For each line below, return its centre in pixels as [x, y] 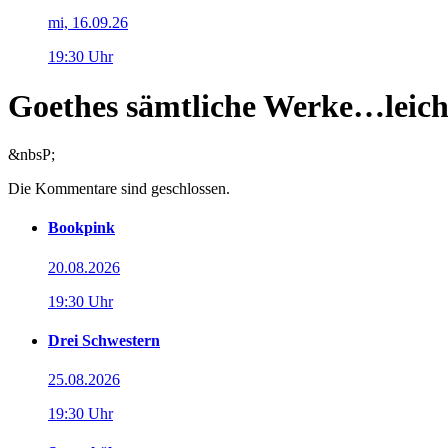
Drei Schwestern [104, 340]
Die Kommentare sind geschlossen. [119, 189]
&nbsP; [31, 155]
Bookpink [81, 228]
